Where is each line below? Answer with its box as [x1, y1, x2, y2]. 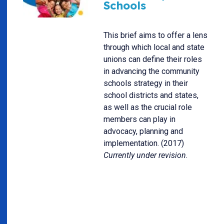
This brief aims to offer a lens [103, 30, 207, 40]
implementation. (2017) [103, 138, 184, 148]
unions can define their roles [103, 54, 202, 64]
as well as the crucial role [103, 102, 192, 112]
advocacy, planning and [103, 126, 183, 136]
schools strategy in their [103, 78, 188, 88]
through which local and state [103, 42, 204, 52]
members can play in [103, 114, 175, 124]
